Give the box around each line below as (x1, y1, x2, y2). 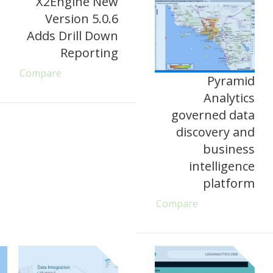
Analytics (204, 89, 255, 106)
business (203, 140, 255, 157)
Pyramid (207, 72, 255, 89)
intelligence (189, 157, 255, 174)
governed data (171, 106, 255, 123)
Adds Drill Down (27, 27, 118, 44)
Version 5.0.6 (45, 10, 118, 27)
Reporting (60, 44, 118, 61)
